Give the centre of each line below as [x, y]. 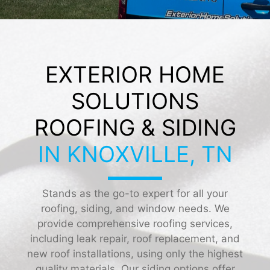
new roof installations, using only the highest [135, 253]
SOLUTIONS [135, 101]
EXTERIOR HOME [135, 74]
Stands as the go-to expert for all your [135, 193]
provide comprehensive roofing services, [135, 223]
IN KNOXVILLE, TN [135, 154]
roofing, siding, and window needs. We [135, 208]
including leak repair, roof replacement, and [135, 238]
